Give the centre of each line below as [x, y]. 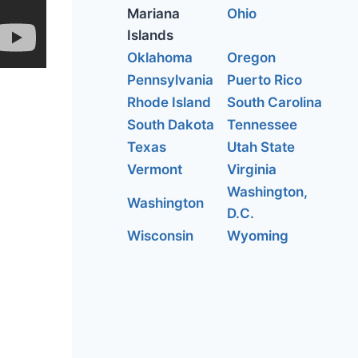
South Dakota [171, 125]
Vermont [155, 169]
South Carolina [274, 102]
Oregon [251, 58]
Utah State [261, 147]
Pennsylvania [170, 80]
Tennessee [262, 125]
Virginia [252, 169]
